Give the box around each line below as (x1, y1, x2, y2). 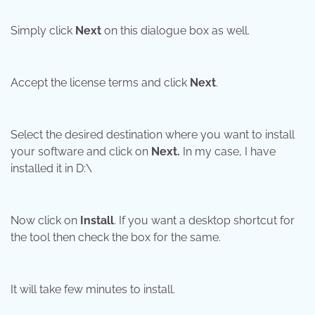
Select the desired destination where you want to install (11, 128, 295, 142)
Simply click (11, 24, 75, 38)
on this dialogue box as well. (101, 24, 250, 38)
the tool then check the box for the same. (11, 231, 221, 245)
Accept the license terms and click (11, 76, 190, 90)
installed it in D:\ (11, 162, 92, 176)
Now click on (11, 214, 80, 228)
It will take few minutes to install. (11, 283, 175, 297)
